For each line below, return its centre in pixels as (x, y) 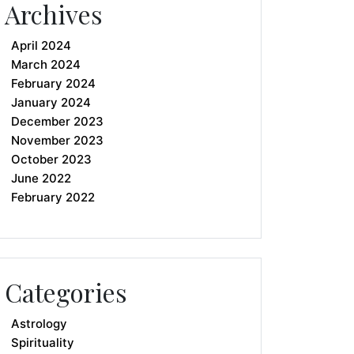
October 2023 (51, 159)
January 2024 (51, 102)
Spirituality (43, 343)
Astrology (39, 324)
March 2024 (46, 64)
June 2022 (41, 178)
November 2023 (57, 140)
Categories (66, 292)
